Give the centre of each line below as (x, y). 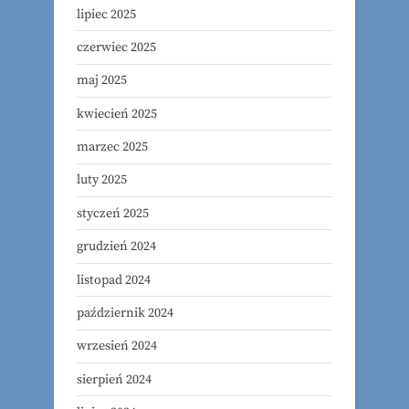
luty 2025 (102, 180)
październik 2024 (125, 313)
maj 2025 (102, 81)
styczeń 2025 (113, 213)
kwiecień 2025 (117, 114)
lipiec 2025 (106, 14)
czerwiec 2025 (116, 47)
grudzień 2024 (116, 247)
